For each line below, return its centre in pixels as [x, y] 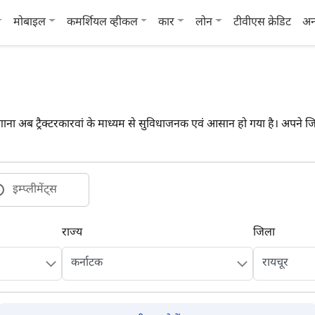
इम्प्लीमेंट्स [35, 190]
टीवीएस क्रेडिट [262, 22]
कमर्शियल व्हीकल [102, 22]
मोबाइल [30, 22]
